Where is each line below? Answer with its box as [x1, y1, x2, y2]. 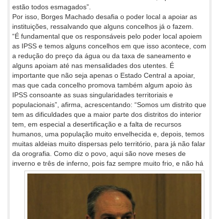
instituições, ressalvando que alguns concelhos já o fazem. [12, 22, 194, 31]
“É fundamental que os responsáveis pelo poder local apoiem [12, 32, 202, 41]
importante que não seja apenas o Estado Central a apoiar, [12, 71, 195, 80]
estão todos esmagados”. [12, 3, 91, 11]
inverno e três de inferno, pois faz [12, 159, 118, 168]
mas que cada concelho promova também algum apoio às [12, 81, 192, 89]
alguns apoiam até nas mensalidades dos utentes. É [12, 62, 174, 70]
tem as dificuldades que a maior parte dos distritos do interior [12, 110, 201, 119]
